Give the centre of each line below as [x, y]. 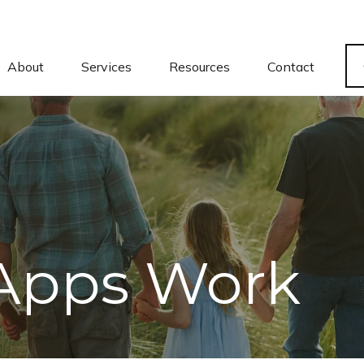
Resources [199, 67]
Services [106, 67]
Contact [291, 67]
